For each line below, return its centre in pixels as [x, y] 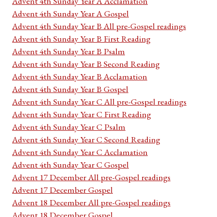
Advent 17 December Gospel [62, 190]
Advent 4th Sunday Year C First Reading [82, 114]
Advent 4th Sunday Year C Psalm [69, 127]
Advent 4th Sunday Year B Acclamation [80, 77]
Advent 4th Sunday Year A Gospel [70, 14]
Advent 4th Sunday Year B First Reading [81, 39]
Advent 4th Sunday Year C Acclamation [80, 152]
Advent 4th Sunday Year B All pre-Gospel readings [99, 26]
